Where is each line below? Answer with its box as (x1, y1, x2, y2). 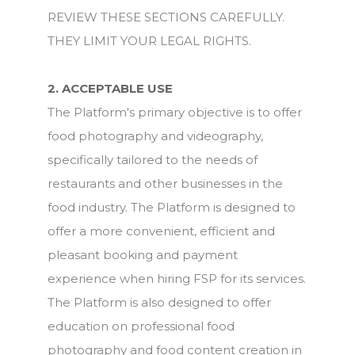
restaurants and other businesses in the (48, 176, 283, 191)
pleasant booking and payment (48, 247, 238, 262)
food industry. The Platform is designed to (48, 200, 296, 215)
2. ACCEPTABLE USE (48, 81, 173, 96)
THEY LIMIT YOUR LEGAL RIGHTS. (48, 33, 251, 48)
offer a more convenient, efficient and (48, 223, 275, 239)
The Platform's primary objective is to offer (48, 105, 302, 120)
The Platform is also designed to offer (48, 295, 271, 310)
